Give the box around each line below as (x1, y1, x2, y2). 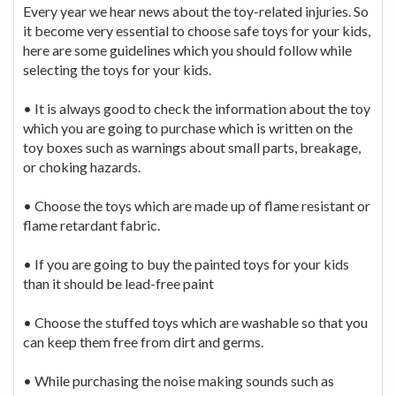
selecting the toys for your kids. (23, 60, 211, 78)
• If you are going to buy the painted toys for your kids (23, 255, 349, 272)
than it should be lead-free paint (23, 274, 214, 292)
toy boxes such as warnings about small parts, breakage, (23, 138, 361, 156)
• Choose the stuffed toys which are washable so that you (23, 313, 368, 331)
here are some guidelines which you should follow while (23, 41, 352, 58)
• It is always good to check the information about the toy (23, 99, 370, 117)
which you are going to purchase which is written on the (23, 118, 353, 136)
